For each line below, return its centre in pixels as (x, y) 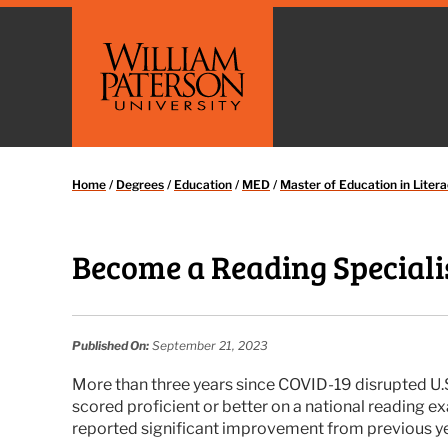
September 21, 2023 (208, 345)
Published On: (110, 345)
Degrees (140, 184)
